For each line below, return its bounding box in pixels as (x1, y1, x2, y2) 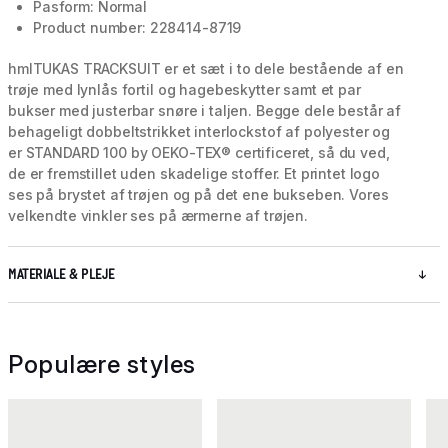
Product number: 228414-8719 (33, 19, 242, 37)
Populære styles (8, 350, 196, 380)
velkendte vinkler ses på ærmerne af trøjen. (8, 207, 308, 225)
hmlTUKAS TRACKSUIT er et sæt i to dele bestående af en (8, 60, 404, 78)
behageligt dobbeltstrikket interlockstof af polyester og (8, 123, 391, 141)
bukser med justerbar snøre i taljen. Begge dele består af (8, 102, 402, 120)
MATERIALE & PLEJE (8, 267, 115, 283)
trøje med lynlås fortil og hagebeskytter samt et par (8, 81, 361, 99)
